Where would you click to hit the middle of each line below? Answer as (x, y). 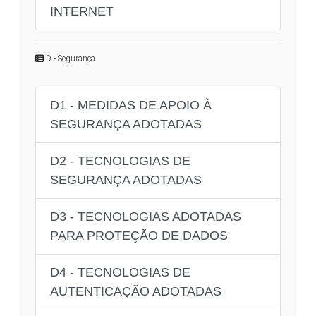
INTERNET (82, 11)
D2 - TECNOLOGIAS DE (120, 160)
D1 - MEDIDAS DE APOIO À (131, 105)
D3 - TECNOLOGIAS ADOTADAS (146, 216)
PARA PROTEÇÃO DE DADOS (139, 235)
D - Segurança (69, 58)
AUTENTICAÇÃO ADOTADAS (136, 291)
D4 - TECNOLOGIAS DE (120, 272)
